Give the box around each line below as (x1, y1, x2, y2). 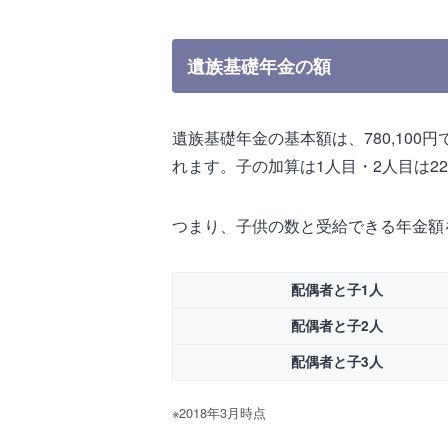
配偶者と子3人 (291, 351, 383, 371)
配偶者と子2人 (291, 315, 383, 335)
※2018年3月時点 (172, 403, 266, 423)
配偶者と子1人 (291, 279, 383, 299)
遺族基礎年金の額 (187, 52, 331, 78)
